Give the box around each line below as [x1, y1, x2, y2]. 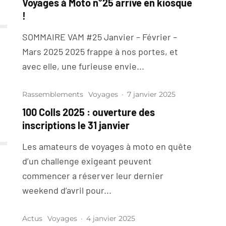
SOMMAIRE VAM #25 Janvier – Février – [22, 31, 177, 43]
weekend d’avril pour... [22, 185, 111, 196]
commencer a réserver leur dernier [22, 170, 163, 182]
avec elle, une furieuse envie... [22, 61, 144, 72]
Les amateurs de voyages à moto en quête [22, 141, 192, 152]
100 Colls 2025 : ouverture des [22, 106, 155, 119]
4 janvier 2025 [86, 214, 135, 223]
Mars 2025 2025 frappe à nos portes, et [22, 46, 178, 58]
